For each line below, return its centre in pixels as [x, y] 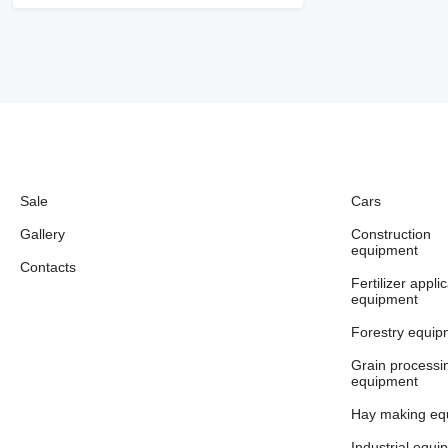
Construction [391, 234]
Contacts [48, 267]
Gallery [42, 234]
